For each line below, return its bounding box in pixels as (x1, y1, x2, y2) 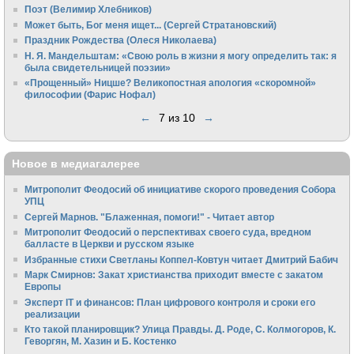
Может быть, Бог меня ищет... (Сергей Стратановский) (24, 19, 277, 30)
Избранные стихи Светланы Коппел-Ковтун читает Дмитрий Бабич (24, 254, 339, 265)
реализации (24, 308, 81, 319)
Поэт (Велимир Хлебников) (24, 4, 153, 15)
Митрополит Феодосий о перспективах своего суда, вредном (24, 227, 312, 238)
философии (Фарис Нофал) (24, 89, 156, 100)
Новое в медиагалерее (12, 156, 140, 170)
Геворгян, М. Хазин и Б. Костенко (24, 336, 177, 347)
